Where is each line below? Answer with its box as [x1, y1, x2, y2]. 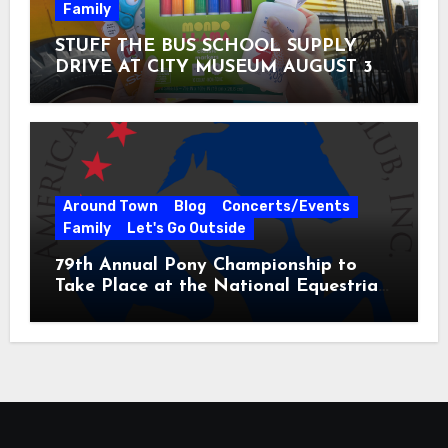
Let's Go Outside [126, 220, 246, 238]
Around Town [62, 198, 158, 216]
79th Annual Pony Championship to [54, 256, 357, 276]
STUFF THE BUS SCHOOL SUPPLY [54, 37, 357, 57]
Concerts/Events [221, 198, 350, 216]
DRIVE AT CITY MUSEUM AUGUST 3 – [54, 58, 389, 78]
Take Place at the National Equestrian [54, 277, 388, 297]
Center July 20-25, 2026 [54, 298, 260, 318]
